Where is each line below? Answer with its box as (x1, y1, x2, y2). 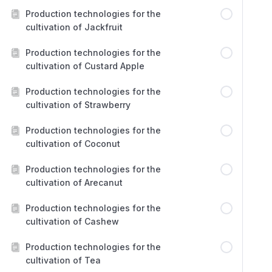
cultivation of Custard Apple (25, 61, 144, 71)
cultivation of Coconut (25, 138, 120, 149)
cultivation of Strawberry (25, 100, 131, 110)
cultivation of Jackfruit (25, 22, 123, 32)
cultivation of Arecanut (25, 177, 123, 188)
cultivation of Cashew (25, 216, 119, 226)
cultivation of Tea (25, 255, 101, 265)
